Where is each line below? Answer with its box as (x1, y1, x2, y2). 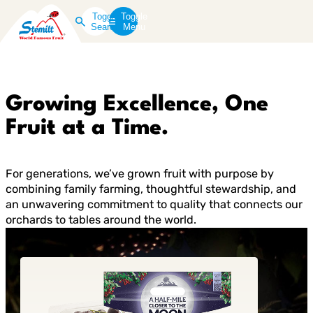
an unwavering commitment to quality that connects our (6, 198, 303, 212)
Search (91, 21, 120, 32)
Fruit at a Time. (6, 117, 168, 140)
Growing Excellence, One (6, 93, 268, 116)
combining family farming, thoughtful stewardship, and (6, 182, 296, 196)
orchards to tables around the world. (6, 213, 196, 227)
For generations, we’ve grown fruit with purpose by (6, 167, 274, 181)
